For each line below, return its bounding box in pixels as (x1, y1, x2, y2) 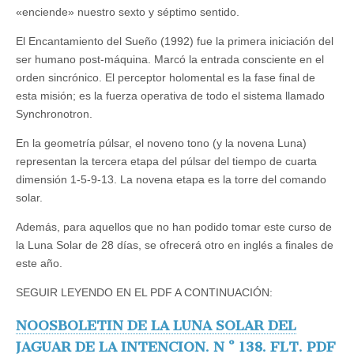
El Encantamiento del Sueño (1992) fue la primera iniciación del (16, 35, 333, 48)
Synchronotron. (16, 107, 92, 121)
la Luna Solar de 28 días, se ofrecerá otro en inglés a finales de (16, 239, 333, 252)
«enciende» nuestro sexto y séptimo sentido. (16, 6, 239, 19)
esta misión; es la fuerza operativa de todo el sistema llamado (16, 89, 325, 103)
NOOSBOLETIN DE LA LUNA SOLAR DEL (16, 317, 296, 333)
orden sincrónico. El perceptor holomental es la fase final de (16, 71, 315, 85)
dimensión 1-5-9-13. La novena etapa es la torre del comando (16, 173, 326, 186)
